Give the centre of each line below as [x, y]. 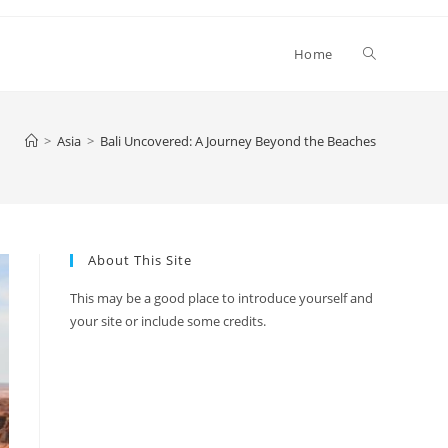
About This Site [140, 260]
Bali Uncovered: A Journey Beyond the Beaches [238, 141]
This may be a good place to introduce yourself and [221, 298]
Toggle [385, 53]
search [385, 201]
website [389, 127]
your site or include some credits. [168, 321]
